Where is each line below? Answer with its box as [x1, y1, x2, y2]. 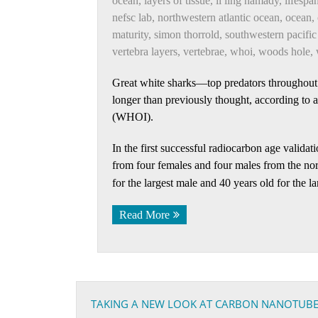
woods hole [258, 45, 310, 57]
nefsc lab [112, 11, 152, 23]
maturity [112, 28, 148, 40]
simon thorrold [154, 28, 219, 40]
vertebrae [183, 45, 224, 57]
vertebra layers [112, 45, 177, 57]
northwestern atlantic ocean [158, 11, 280, 23]
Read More [119, 209, 170, 221]
